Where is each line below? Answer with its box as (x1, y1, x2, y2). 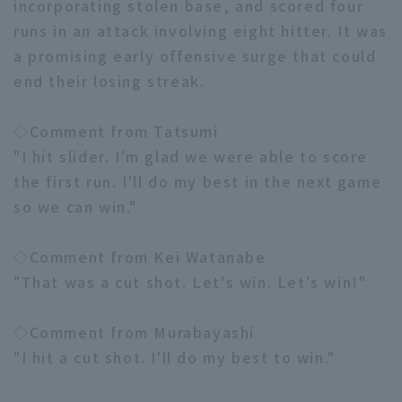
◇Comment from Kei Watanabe (13, 246, 267, 267)
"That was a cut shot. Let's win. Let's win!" (13, 271, 367, 293)
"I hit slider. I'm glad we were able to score (13, 145, 369, 167)
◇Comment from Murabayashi (13, 321, 255, 343)
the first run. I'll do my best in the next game (13, 170, 382, 192)
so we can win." (13, 196, 137, 217)
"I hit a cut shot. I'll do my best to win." (13, 346, 336, 368)
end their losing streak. (13, 70, 205, 92)
